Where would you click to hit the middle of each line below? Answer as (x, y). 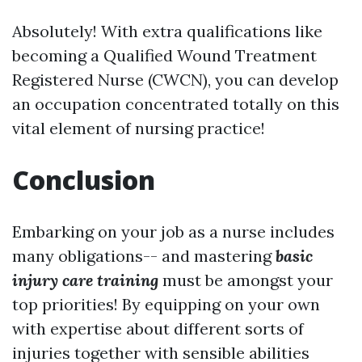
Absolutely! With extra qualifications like (167, 32)
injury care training (85, 280)
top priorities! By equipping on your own (166, 305)
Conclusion (84, 180)
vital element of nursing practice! (139, 128)
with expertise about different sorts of (158, 329)
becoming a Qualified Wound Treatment (164, 56)
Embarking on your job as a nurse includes (173, 232)
